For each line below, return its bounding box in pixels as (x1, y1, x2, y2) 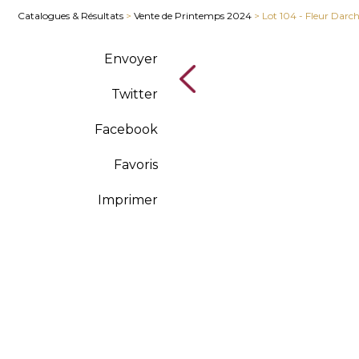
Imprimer (98, 192, 158, 208)
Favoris (114, 157, 158, 172)
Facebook (95, 122, 158, 137)
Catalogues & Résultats (18, 9, 123, 22)
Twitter (111, 87, 158, 102)
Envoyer (104, 51, 158, 67)
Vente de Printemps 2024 (134, 9, 252, 22)
